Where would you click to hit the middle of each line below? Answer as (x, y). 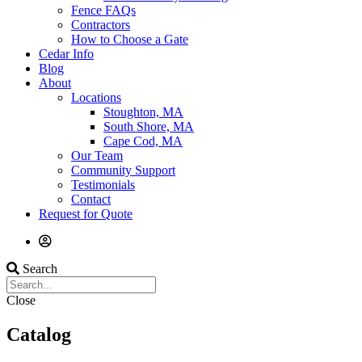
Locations (96, 97)
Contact (91, 199)
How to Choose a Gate (130, 39)
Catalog (39, 334)
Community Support (123, 170)
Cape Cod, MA (143, 141)
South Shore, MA (149, 126)
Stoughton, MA (143, 112)
